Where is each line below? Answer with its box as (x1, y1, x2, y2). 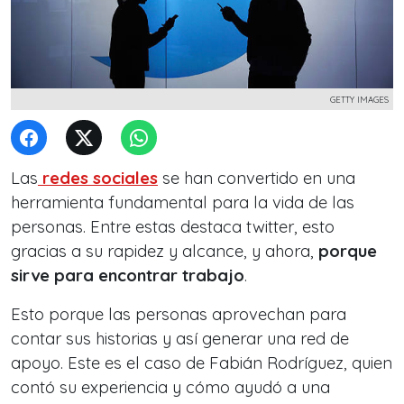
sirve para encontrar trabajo (11, 265, 244, 286)
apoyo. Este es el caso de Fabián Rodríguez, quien (11, 353, 392, 373)
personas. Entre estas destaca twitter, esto (11, 216, 335, 237)
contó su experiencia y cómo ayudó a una (11, 377, 330, 398)
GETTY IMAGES (330, 94, 389, 105)
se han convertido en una (158, 168, 355, 188)
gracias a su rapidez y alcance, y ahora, (11, 241, 318, 262)
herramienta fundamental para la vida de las (11, 192, 354, 213)
